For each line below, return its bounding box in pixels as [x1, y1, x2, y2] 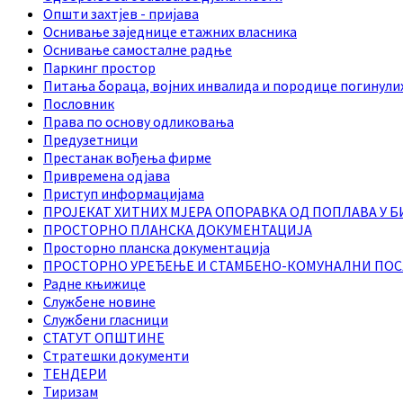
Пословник [43, 94, 114, 112]
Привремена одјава [43, 166, 170, 184]
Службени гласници [43, 309, 168, 328]
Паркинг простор [43, 58, 156, 76]
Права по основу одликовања [43, 112, 234, 130]
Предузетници [43, 130, 138, 148]
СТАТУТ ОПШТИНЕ [43, 327, 165, 346]
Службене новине [43, 291, 156, 310]
